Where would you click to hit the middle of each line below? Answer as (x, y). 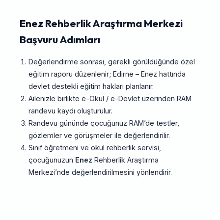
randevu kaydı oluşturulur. (70, 111)
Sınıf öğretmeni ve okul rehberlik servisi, (95, 148)
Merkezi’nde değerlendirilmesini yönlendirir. (100, 172)
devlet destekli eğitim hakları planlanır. (91, 86)
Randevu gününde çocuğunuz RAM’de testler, (104, 123)
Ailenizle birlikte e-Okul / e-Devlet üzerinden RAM (110, 99)
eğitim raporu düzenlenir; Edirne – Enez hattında (107, 74)
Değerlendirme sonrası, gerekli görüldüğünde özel (111, 62)
